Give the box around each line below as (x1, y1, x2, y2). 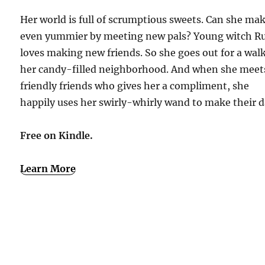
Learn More (20, 162, 76, 174)
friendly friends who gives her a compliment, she (20, 79, 250, 92)
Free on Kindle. (20, 129, 93, 141)
